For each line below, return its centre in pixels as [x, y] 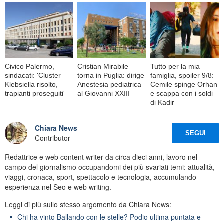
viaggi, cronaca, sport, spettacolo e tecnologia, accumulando [101, 177]
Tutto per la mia [175, 66]
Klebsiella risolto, [31, 84]
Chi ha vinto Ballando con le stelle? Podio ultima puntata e [109, 217]
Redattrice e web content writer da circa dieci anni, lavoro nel [101, 157]
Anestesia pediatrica [110, 84]
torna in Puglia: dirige [111, 75]
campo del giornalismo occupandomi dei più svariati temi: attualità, [110, 167]
